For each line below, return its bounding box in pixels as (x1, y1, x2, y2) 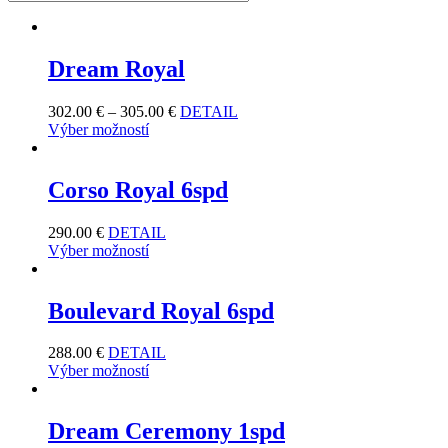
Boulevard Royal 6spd (48, 297, 274, 324)
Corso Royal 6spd (48, 176, 228, 203)
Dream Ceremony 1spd (48, 418, 285, 445)
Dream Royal (48, 55, 185, 82)
